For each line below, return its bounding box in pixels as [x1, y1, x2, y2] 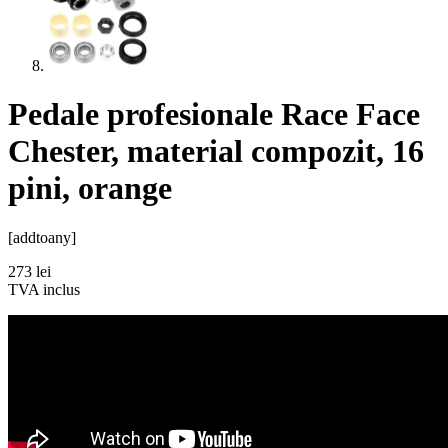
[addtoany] [8, 228, 76, 246]
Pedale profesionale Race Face [8, 96, 420, 133]
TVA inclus [8, 280, 80, 298]
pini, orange [8, 170, 172, 207]
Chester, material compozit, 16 [8, 133, 424, 170]
